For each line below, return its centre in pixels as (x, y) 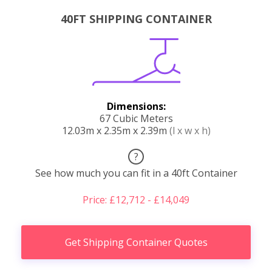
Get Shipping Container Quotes (136, 242)
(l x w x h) (190, 130)
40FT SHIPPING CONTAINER (136, 19)
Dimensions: (136, 106)
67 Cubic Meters (136, 118)
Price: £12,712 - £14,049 (136, 199)
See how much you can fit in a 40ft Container (136, 173)
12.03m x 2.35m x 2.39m (115, 130)
